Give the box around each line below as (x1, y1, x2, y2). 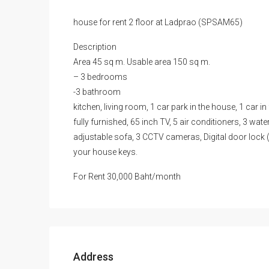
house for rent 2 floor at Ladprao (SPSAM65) (73, 17, 243, 27)
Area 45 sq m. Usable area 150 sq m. (73, 56, 210, 67)
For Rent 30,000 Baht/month (73, 171, 181, 181)
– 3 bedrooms (73, 71, 127, 82)
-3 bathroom (73, 86, 121, 97)
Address (73, 250, 113, 263)
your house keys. (73, 147, 138, 157)
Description (73, 41, 116, 52)
